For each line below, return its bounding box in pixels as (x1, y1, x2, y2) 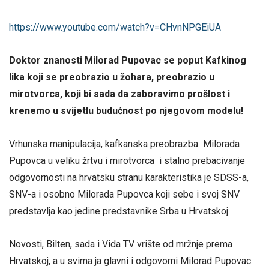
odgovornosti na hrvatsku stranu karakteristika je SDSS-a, (9, 171, 249, 183)
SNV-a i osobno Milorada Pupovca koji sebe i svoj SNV (9, 188, 240, 200)
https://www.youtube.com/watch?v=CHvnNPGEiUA (9, 21, 221, 33)
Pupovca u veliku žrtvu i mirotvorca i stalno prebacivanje (9, 154, 245, 166)
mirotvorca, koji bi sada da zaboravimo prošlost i (9, 88, 230, 100)
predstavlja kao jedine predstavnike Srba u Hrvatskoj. (9, 205, 230, 217)
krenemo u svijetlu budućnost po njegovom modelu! (9, 104, 243, 116)
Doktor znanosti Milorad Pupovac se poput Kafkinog (9, 54, 246, 66)
